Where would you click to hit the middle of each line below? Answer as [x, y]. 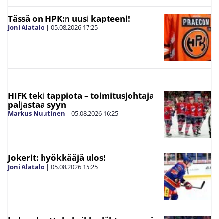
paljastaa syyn [37, 104]
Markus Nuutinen [36, 113]
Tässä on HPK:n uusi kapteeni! [69, 18]
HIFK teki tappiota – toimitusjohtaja [81, 95]
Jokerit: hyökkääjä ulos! [57, 157]
